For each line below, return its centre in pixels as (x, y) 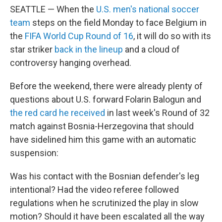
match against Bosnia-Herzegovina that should (102, 126)
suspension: (34, 153)
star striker (32, 49)
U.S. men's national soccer (148, 9)
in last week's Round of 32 (157, 112)
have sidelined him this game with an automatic (103, 139)
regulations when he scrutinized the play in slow (104, 203)
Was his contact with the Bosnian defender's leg (105, 176)
